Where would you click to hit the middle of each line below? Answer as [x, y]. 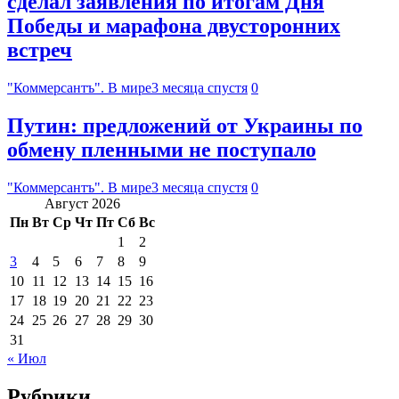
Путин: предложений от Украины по [185, 126]
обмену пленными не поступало [162, 150]
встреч [40, 50]
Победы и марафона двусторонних [174, 26]
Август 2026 [82, 203]
